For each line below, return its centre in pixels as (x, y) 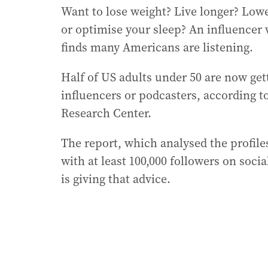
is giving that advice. (116, 179)
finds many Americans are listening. (157, 48)
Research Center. (106, 113)
